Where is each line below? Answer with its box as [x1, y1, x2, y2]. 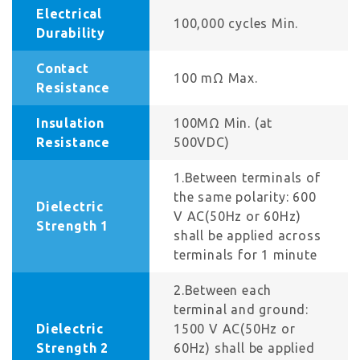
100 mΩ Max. [174, 71, 258, 86]
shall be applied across [174, 228, 321, 243]
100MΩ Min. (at [174, 116, 273, 131]
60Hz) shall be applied [174, 341, 315, 356]
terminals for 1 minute [174, 247, 317, 263]
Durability [36, 26, 106, 41]
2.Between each [174, 283, 272, 298]
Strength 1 [36, 219, 109, 234]
